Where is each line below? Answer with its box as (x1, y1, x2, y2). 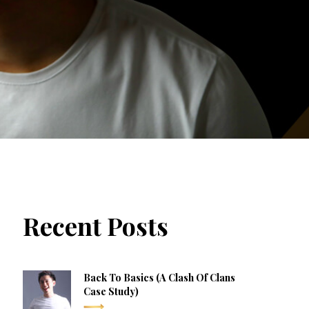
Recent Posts (22, 209, 168, 243)
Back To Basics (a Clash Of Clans (83, 270, 235, 284)
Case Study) (83, 283, 139, 298)
